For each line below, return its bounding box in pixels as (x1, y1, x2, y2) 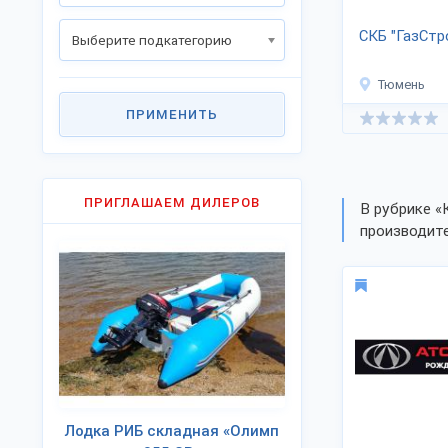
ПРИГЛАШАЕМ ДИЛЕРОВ (84, 195, 260, 210)
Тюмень (378, 77, 425, 92)
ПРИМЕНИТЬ (126, 107, 218, 122)
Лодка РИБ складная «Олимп (65, 422, 279, 440)
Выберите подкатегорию (72, 32, 232, 48)
